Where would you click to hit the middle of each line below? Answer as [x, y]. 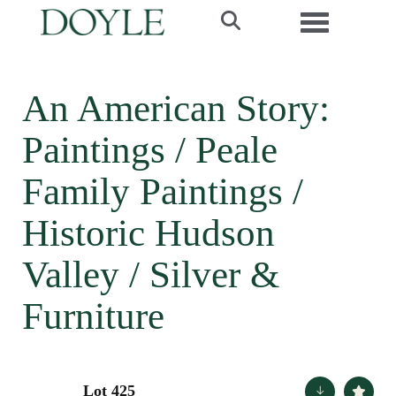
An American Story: [176, 108]
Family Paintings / [163, 191]
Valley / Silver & [151, 274]
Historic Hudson [148, 233]
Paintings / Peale [150, 150]
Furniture [93, 316]
